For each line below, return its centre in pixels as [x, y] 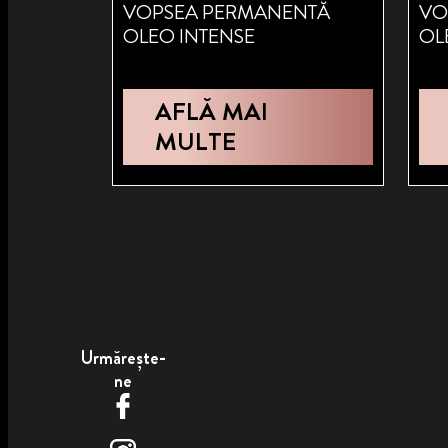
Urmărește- [123, 357]
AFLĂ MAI [211, 111]
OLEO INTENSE [188, 36]
